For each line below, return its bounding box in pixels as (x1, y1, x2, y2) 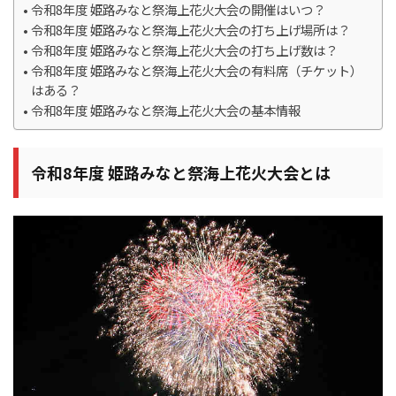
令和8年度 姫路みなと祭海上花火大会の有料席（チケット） (30, 61, 362, 80)
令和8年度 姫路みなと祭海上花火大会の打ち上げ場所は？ (30, 20, 350, 40)
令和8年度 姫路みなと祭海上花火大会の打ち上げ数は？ (30, 41, 338, 60)
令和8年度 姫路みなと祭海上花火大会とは (31, 161, 331, 185)
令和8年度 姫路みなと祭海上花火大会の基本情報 (30, 101, 301, 120)
